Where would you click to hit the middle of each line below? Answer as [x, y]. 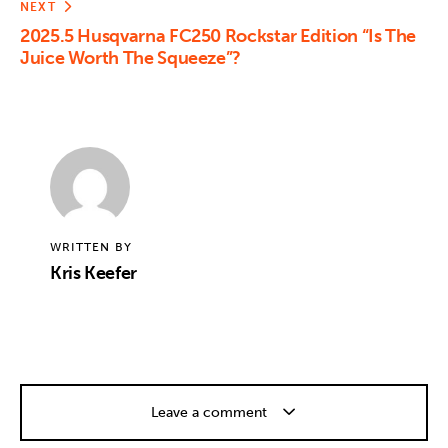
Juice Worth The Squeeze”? [130, 57]
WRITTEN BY [90, 246]
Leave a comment [210, 412]
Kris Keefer [93, 273]
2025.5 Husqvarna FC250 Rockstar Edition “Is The [218, 35]
